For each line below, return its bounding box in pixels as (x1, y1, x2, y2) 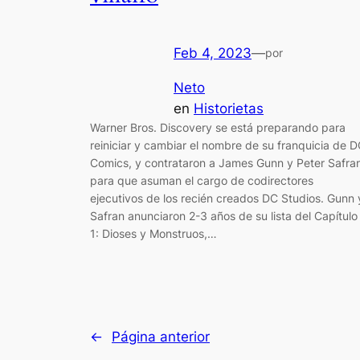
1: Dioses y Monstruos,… (90, 226, 217, 240)
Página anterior (112, 328, 210, 345)
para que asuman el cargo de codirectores (90, 173, 313, 187)
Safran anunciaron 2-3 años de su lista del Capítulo (90, 208, 358, 223)
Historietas (194, 100, 264, 117)
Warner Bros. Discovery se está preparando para (90, 120, 346, 134)
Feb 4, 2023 (174, 44, 252, 61)
